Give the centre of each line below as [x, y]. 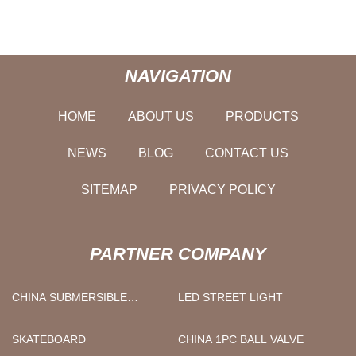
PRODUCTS [262, 116]
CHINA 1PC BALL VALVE [241, 339]
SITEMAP [109, 189]
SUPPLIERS [43, 333]
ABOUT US [161, 116]
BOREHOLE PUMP [60, 315]
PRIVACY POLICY [222, 189]
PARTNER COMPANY [178, 253]
